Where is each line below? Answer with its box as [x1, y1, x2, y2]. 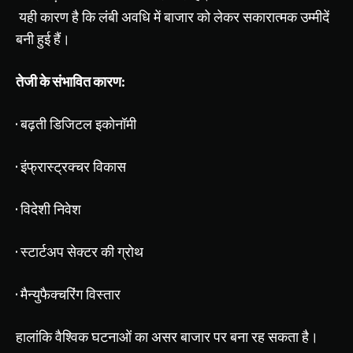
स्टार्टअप [20, 243, 64, 262]
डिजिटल [50, 115, 92, 134]
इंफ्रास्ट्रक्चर [20, 158, 90, 176]
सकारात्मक [243, 8, 297, 27]
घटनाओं [91, 328, 132, 347]
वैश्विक [55, 328, 88, 347]
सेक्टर [67, 243, 98, 262]
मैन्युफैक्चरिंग [20, 285, 83, 304]
